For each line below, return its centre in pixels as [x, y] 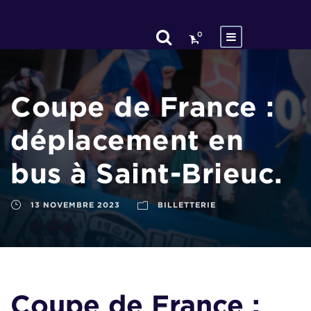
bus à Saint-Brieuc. [146, 173]
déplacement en [127, 140]
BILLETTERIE [187, 205]
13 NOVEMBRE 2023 [75, 205]
